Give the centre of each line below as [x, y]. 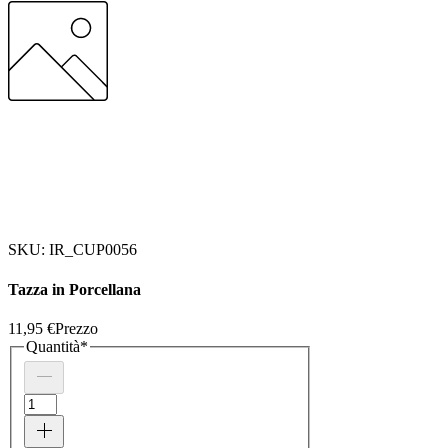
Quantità [53, 346]
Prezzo [76, 328]
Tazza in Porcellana [74, 289]
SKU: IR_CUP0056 [72, 250]
